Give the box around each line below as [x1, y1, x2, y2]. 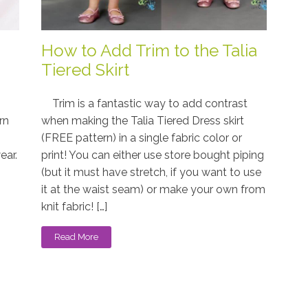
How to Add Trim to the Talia [41, 40, 257, 60]
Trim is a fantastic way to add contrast [41, 97, 247, 111]
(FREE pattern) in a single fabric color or [41, 131, 242, 145]
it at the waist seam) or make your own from [41, 183, 265, 197]
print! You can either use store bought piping [41, 148, 264, 162]
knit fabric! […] [41, 200, 107, 214]
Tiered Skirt [41, 59, 129, 80]
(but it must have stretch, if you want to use [41, 166, 261, 179]
